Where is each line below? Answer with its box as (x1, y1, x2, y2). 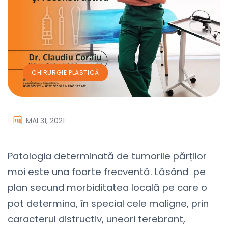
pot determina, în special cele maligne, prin (8, 196, 209, 210)
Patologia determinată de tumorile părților (8, 149, 207, 162)
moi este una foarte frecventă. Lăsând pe (8, 165, 206, 178)
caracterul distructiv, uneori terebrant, (8, 212, 185, 225)
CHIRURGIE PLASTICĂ (32, 68, 99, 77)
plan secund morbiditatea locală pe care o (8, 181, 207, 194)
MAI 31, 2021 (26, 115, 65, 126)
